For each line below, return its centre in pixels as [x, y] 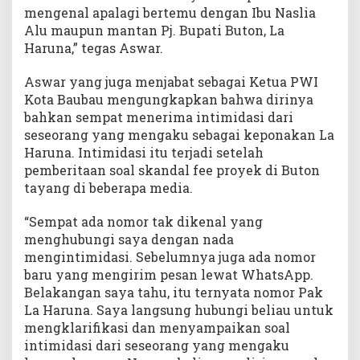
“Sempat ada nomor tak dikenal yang [143, 221]
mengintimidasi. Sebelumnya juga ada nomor [170, 256]
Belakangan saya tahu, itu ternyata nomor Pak [174, 292]
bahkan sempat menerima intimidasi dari [159, 117]
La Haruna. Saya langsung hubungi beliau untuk [179, 309]
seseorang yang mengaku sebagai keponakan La [179, 134]
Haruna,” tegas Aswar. [94, 47]
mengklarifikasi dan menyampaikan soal [157, 327]
